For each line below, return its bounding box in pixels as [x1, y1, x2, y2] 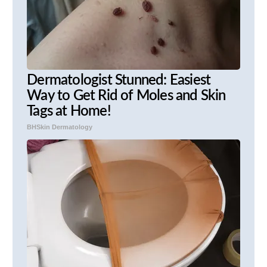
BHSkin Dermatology [27, 123, 93, 131]
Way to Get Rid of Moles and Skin [27, 89, 226, 104]
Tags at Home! [27, 104, 111, 119]
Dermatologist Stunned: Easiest [27, 73, 211, 88]
